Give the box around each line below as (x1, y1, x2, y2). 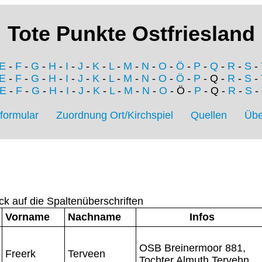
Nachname (68, 211, 121, 223)
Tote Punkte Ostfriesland (7, 22, 255, 46)
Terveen (68, 247, 105, 260)
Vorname (5, 211, 50, 223)
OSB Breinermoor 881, (139, 242, 246, 254)
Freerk (5, 247, 36, 260)
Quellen (191, 109, 227, 122)
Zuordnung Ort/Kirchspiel (56, 109, 173, 122)
